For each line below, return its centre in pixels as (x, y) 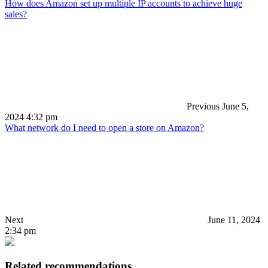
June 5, (235, 106)
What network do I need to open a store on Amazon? (104, 127)
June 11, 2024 (234, 220)
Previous (202, 106)
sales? (16, 14)
